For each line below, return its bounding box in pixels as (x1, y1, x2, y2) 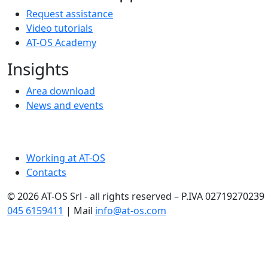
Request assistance (26, 7, 113, 20)
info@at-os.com (95, 204, 166, 217)
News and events (26, 99, 103, 112)
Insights (7, 57, 69, 80)
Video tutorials (26, 22, 93, 35)
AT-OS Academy (26, 36, 96, 49)
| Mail (63, 204, 95, 217)
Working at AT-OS (26, 151, 105, 165)
